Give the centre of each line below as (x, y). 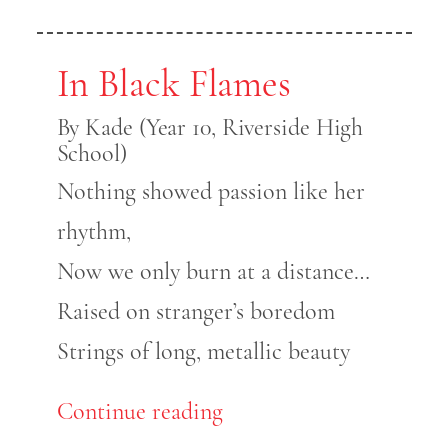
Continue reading (139, 412)
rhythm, (93, 232)
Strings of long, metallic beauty (203, 352)
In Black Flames (173, 84)
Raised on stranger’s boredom (195, 312)
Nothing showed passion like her (210, 192)
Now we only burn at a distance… (213, 272)
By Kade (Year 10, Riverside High (210, 128)
